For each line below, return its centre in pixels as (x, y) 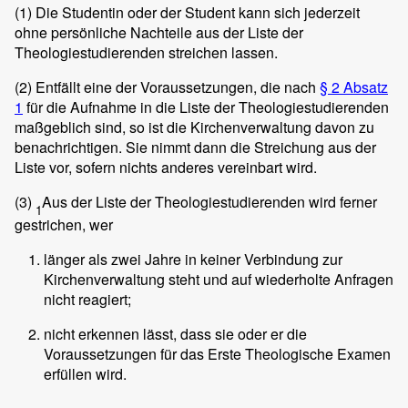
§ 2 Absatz (354, 87)
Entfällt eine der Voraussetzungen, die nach (176, 87)
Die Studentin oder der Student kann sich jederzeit (196, 13)
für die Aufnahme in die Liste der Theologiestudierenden (206, 107)
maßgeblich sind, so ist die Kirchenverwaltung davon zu (194, 127)
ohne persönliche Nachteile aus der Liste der (159, 33)
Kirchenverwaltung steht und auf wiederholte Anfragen (219, 280)
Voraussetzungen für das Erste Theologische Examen (217, 354)
